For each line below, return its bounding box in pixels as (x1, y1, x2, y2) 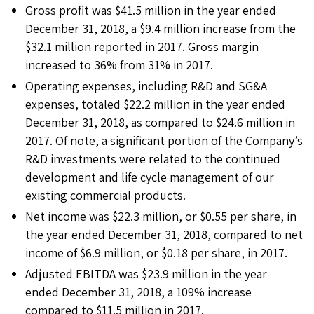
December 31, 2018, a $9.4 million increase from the (25, 20, 296, 36)
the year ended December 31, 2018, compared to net (25, 226, 303, 243)
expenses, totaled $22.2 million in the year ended (25, 96, 285, 112)
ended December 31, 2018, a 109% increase (25, 284, 252, 300)
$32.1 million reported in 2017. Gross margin (25, 39, 259, 55)
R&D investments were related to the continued (25, 151, 280, 167)
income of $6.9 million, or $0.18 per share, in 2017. (25, 245, 287, 261)
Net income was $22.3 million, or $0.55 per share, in (25, 208, 296, 224)
